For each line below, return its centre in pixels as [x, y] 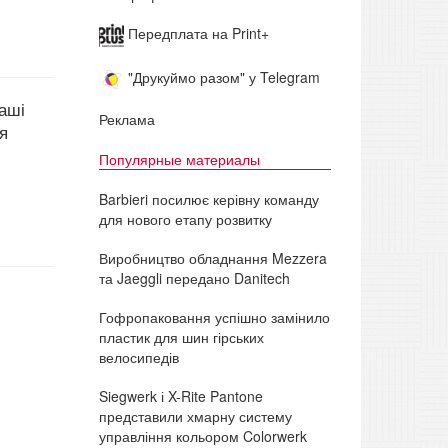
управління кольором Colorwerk [202, 435]
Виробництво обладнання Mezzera [212, 257]
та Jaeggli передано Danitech [194, 277]
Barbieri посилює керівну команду [208, 198]
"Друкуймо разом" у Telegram [221, 77]
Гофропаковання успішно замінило [214, 316]
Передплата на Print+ [196, 33]
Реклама [126, 118]
